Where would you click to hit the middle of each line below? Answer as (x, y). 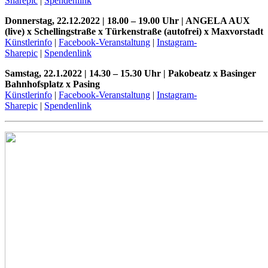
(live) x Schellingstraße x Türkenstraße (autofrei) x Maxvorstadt (134, 31)
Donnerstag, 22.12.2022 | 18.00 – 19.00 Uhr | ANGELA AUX (127, 21)
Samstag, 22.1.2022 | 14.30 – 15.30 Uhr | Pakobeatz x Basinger (130, 73)
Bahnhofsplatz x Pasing (52, 84)
